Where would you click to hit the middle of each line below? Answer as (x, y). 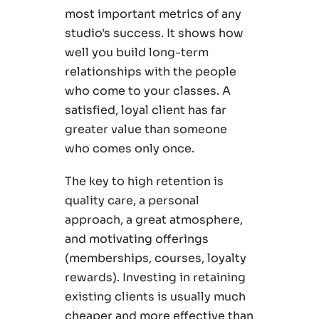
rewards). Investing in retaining (155, 278)
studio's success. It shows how (154, 33)
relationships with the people (150, 72)
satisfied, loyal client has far (145, 110)
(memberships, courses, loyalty (155, 258)
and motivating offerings (136, 239)
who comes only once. (129, 149)
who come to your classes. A (147, 91)
